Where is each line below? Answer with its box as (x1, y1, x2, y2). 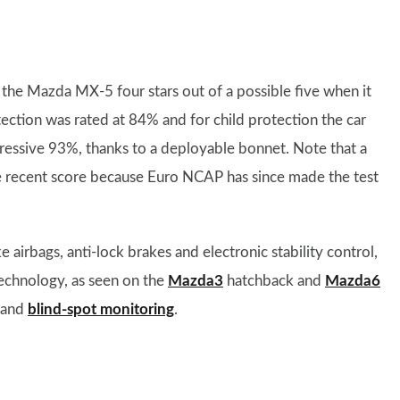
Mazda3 (168, 272, 223, 288)
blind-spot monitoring (28, 301, 174, 317)
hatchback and (223, 272, 325, 288)
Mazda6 (325, 272, 380, 288)
